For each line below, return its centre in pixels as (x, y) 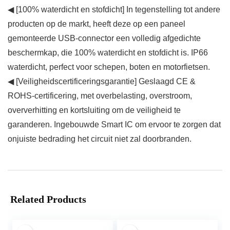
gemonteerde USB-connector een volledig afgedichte (104, 39)
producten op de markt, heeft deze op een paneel (97, 24)
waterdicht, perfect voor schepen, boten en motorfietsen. (109, 67)
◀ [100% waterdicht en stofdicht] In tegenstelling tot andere (114, 10)
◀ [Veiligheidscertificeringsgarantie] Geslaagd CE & (102, 82)
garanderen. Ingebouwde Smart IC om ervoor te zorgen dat (114, 125)
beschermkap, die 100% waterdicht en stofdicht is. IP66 (108, 53)
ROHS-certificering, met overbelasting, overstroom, (100, 96)
